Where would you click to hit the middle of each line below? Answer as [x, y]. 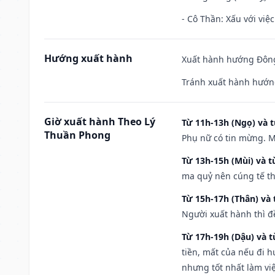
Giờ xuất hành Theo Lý [100, 121]
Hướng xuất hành [88, 58]
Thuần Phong [77, 135]
